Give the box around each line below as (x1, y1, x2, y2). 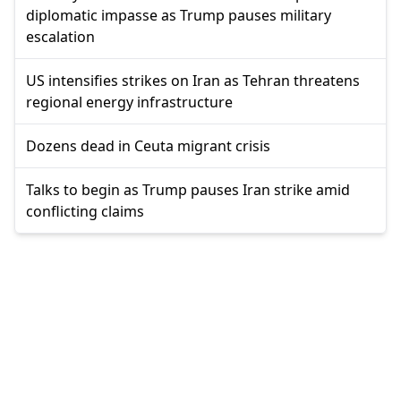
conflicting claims (26, 201, 144, 222)
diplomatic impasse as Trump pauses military (26, 5, 331, 26)
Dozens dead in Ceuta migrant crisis (26, 136, 270, 157)
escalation (26, 27, 95, 47)
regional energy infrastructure (26, 92, 233, 113)
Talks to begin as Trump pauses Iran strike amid (26, 180, 350, 200)
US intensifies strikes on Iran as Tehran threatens (26, 71, 360, 91)
